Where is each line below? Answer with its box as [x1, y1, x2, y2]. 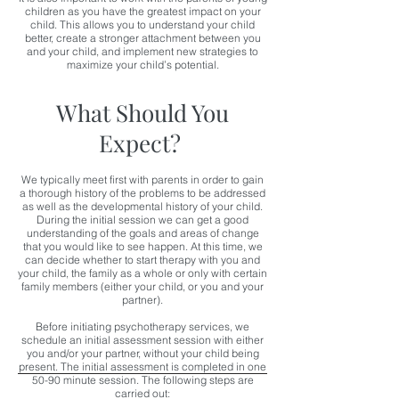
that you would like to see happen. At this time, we [22, 240, 263, 253]
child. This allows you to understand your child [30, 18, 255, 31]
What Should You [56, 97, 229, 128]
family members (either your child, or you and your [21, 280, 264, 293]
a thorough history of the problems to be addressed [20, 186, 265, 199]
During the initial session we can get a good [37, 213, 248, 226]
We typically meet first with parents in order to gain [21, 173, 264, 186]
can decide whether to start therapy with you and [25, 253, 260, 266]
